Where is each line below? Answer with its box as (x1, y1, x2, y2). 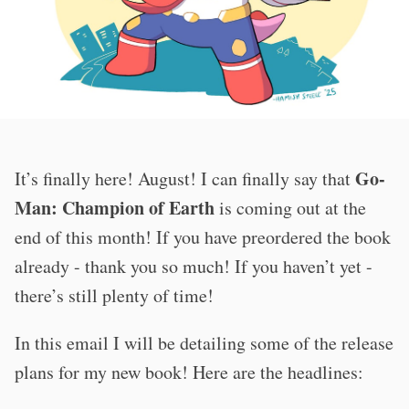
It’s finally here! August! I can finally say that (15, 165, 355, 191)
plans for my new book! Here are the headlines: (15, 359, 363, 384)
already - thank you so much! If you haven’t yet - (15, 253, 372, 278)
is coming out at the (215, 194, 366, 220)
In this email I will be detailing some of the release (15, 330, 393, 355)
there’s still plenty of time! (15, 282, 214, 308)
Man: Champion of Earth (15, 194, 215, 221)
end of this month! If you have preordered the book (15, 224, 391, 249)
